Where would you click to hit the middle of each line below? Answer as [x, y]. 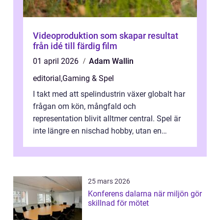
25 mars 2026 [109, 181]
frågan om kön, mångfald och [84, 106]
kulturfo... [49, 143]
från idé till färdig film [75, 46]
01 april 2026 [57, 61]
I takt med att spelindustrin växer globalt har [109, 94]
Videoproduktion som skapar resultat [106, 35]
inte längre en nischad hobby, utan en [97, 131]
